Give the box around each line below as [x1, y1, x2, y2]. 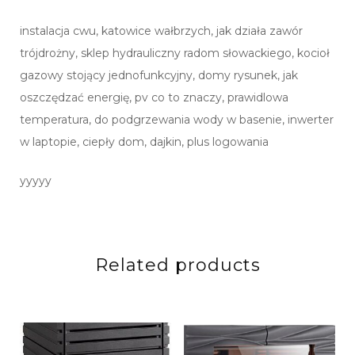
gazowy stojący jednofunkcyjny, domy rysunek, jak [20, 68, 298, 83]
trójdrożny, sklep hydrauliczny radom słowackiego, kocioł [20, 46, 330, 61]
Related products [94, 254, 261, 277]
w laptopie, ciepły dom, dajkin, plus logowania [20, 135, 269, 150]
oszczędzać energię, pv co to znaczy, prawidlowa [20, 90, 288, 105]
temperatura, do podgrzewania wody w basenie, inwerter [20, 113, 334, 128]
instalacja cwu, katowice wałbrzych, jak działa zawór [20, 24, 303, 39]
